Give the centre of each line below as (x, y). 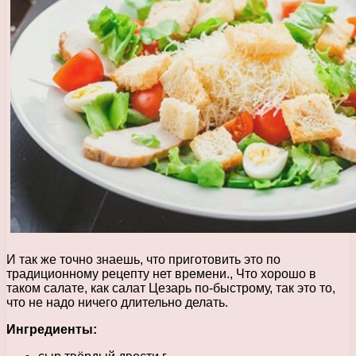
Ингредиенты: (52, 329)
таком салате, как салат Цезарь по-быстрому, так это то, (171, 288)
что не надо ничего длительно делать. (117, 302)
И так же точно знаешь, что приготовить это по (143, 259)
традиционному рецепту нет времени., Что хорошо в (161, 273)
